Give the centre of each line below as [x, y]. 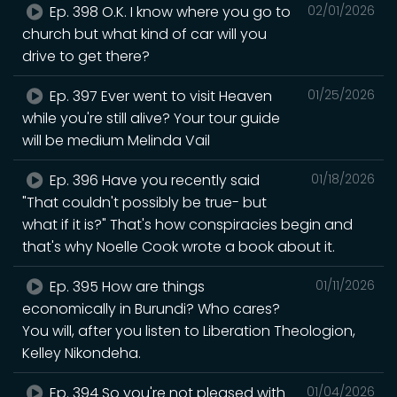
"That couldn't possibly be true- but [144, 202]
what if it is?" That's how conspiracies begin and [187, 224]
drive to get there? [86, 56]
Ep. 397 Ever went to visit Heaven [160, 96]
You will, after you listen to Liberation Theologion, [189, 331]
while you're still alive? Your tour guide [151, 118]
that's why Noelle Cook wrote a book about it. [179, 246]
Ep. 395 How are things [126, 286]
